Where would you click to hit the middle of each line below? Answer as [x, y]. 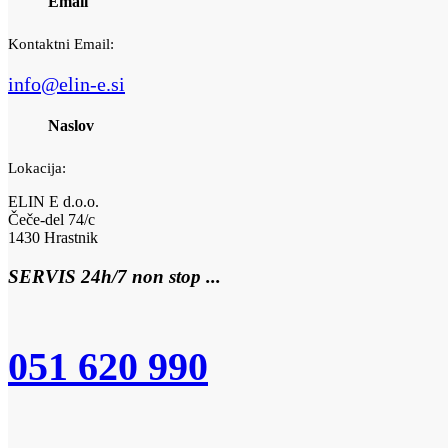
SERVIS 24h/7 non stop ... [114, 276]
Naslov [71, 126]
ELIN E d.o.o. [53, 202]
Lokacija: [37, 168]
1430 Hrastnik [53, 238]
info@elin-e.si [66, 83]
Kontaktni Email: [61, 43]
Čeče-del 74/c [51, 220]
